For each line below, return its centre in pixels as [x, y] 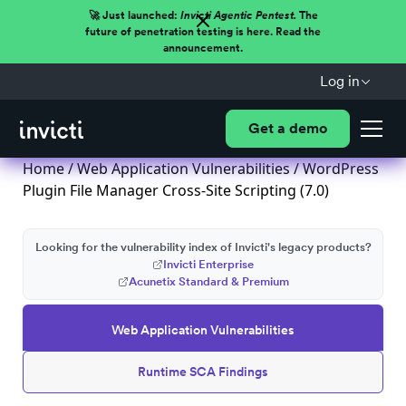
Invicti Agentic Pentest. [238, 15]
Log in [339, 81]
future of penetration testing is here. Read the [203, 32]
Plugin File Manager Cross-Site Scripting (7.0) [176, 190]
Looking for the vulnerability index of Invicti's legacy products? [203, 247]
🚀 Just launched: [134, 15]
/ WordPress [334, 169]
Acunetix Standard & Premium [208, 281]
